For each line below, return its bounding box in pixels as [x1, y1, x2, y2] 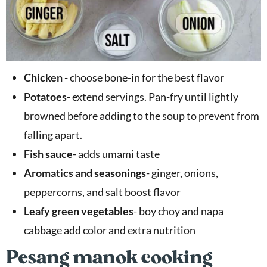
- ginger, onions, [146, 166, 218, 179]
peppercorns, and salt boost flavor [24, 185, 181, 198]
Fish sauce [24, 147, 73, 160]
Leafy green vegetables [24, 204, 133, 218]
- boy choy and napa [133, 204, 223, 218]
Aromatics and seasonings [24, 166, 146, 179]
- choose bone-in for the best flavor [63, 70, 224, 84]
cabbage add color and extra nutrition [24, 223, 195, 237]
